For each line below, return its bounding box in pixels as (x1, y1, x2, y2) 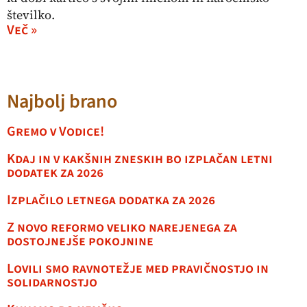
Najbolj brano (7, 88, 117, 116)
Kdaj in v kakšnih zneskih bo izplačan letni (7, 149, 273, 169)
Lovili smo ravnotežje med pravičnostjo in (7, 259, 269, 279)
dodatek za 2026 (7, 163, 103, 183)
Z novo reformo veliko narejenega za (7, 218, 237, 238)
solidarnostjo (7, 273, 97, 293)
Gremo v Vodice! (7, 122, 104, 142)
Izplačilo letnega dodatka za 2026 (7, 191, 215, 210)
